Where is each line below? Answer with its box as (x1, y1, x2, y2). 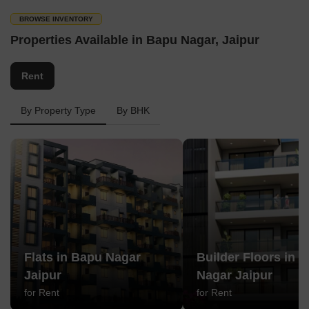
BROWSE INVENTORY (19, 15, 93, 23)
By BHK (117, 105, 150, 116)
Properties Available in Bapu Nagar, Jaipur (10, 33, 259, 47)
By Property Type (21, 105, 96, 116)
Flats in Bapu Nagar (24, 250, 141, 264)
